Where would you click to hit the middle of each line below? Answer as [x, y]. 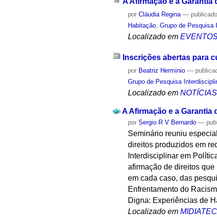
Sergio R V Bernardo [168, 123]
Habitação [142, 25]
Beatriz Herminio [162, 70]
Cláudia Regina [160, 14]
